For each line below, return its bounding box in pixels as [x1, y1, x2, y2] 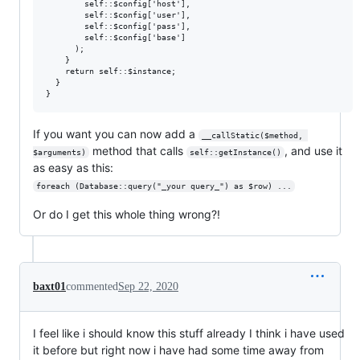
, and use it [284, 143, 346, 157]
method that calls [88, 143, 186, 157]
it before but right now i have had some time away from [33, 342, 324, 357]
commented [66, 280, 118, 292]
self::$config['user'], [46, 10, 195, 19]
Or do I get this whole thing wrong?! [33, 207, 220, 221]
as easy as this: [33, 160, 113, 174]
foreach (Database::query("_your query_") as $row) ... [35, 181, 292, 190]
